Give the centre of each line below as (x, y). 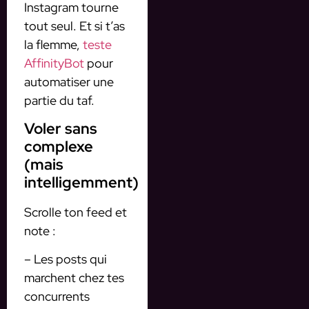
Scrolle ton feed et (76, 212)
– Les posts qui (66, 259)
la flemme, (53, 45)
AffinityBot (54, 63)
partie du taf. (59, 101)
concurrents (57, 297)
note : (40, 230)
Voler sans (61, 128)
